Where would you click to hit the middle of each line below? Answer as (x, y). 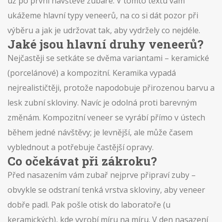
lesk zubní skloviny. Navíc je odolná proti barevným (102, 103)
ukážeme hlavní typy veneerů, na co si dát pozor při (103, 15)
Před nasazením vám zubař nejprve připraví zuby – (102, 175)
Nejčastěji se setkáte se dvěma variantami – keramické (108, 58)
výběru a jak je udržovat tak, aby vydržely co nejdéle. (104, 30)
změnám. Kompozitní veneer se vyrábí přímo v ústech (106, 117)
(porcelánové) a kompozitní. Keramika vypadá (92, 73)
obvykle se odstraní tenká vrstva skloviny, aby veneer (106, 190)
